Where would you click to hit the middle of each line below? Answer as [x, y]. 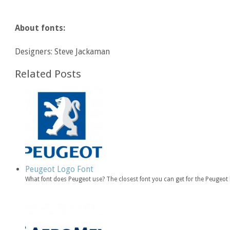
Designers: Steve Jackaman [63, 51]
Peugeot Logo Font [60, 169]
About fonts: [40, 28]
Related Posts [48, 74]
